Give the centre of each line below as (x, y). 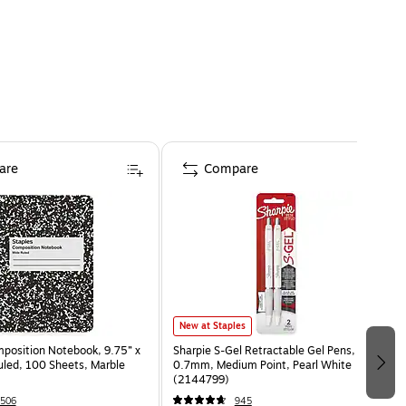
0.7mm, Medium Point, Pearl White (262, 365)
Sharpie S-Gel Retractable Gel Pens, (264, 350)
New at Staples (212, 325)
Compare (231, 169)
